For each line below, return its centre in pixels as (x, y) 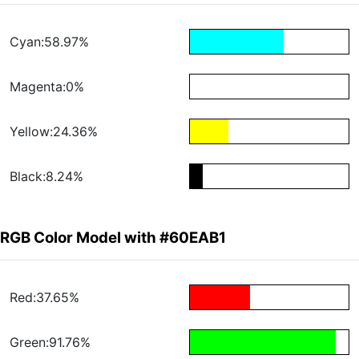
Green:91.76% (50, 343)
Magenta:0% (47, 87)
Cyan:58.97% (49, 42)
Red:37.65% (44, 298)
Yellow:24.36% (54, 132)
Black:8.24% (46, 177)
